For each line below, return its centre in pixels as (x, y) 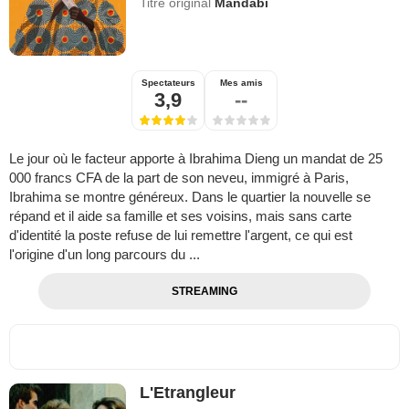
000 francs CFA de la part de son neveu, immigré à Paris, (179, 178)
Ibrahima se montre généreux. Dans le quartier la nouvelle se (190, 197)
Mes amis (241, 83)
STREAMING (204, 292)
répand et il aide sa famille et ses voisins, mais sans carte (180, 216)
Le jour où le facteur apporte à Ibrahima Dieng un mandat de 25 (196, 159)
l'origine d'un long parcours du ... (105, 255)
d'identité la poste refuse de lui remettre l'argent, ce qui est (181, 236)
